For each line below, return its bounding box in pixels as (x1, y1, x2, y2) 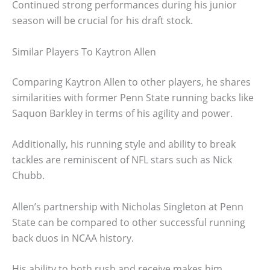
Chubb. (12, 169, 45, 183)
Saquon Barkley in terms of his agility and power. (12, 106, 233, 120)
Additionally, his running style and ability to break (12, 137, 236, 151)
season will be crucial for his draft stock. (12, 13, 193, 27)
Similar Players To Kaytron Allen (12, 45, 156, 58)
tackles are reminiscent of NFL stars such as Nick (12, 153, 232, 167)
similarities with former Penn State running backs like (12, 90, 254, 104)
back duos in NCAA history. (12, 231, 134, 245)
